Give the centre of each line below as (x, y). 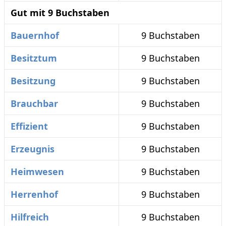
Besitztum (34, 58)
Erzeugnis (33, 149)
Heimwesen (37, 172)
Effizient (29, 126)
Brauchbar (34, 103)
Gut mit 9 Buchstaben (60, 13)
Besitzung (33, 81)
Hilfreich (30, 217)
